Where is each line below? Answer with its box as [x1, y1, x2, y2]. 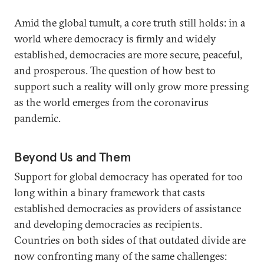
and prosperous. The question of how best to [14, 64, 216, 77]
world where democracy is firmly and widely [14, 32, 216, 45]
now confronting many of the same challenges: [14, 249, 227, 263]
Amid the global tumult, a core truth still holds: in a [14, 16, 245, 29]
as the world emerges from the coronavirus [14, 95, 209, 109]
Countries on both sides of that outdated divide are [14, 233, 246, 247]
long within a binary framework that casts [14, 186, 205, 199]
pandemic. [14, 111, 61, 125]
